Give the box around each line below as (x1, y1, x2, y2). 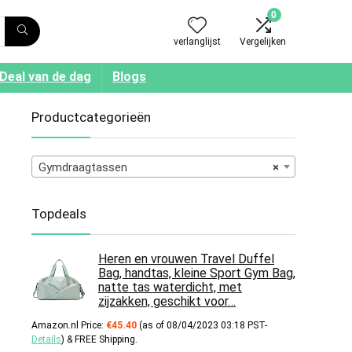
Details (31, 334, 61, 345)
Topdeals (31, 206, 86, 222)
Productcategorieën (31, 109, 151, 125)
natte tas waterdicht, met (98, 280, 242, 295)
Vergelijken (240, 35, 286, 47)
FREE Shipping (75, 334, 135, 345)
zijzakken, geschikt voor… (98, 294, 236, 309)
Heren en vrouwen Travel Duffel (98, 251, 274, 266)
